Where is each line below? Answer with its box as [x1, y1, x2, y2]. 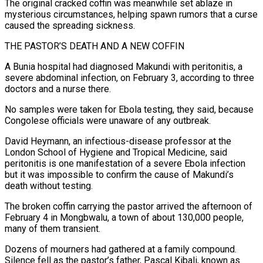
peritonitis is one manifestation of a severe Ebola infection [5, 157, 245, 169]
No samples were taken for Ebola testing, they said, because [5, 103, 254, 115]
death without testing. [5, 180, 93, 191]
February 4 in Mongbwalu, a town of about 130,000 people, [5, 211, 244, 223]
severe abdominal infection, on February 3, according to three [5, 72, 254, 83]
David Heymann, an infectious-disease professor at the [5, 135, 231, 147]
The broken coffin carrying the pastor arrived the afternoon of [5, 200, 252, 212]
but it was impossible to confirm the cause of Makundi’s [5, 168, 234, 180]
